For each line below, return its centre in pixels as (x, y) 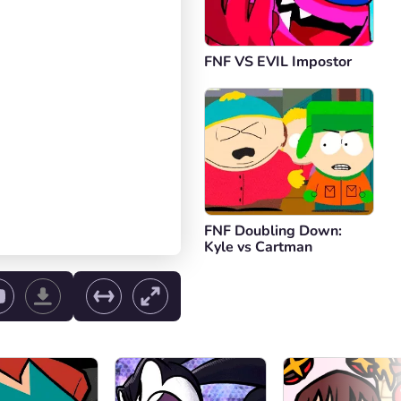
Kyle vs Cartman (258, 247)
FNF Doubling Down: (273, 231)
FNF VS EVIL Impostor (278, 62)
